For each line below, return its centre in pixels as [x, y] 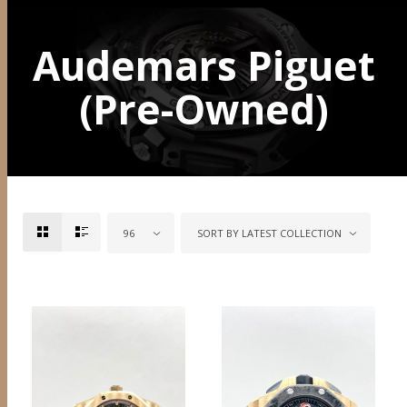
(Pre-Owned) [203, 109]
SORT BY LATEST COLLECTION [269, 233]
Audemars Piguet [203, 65]
